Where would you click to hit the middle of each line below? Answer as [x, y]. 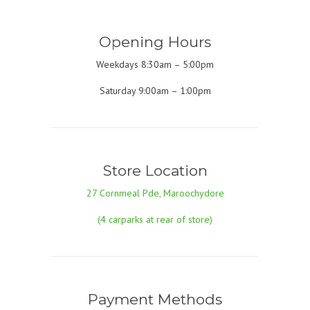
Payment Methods [155, 299]
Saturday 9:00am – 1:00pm [155, 90]
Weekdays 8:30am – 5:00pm [155, 64]
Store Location [155, 170]
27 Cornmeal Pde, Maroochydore [155, 193]
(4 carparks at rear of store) [155, 219]
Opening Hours [155, 42]
